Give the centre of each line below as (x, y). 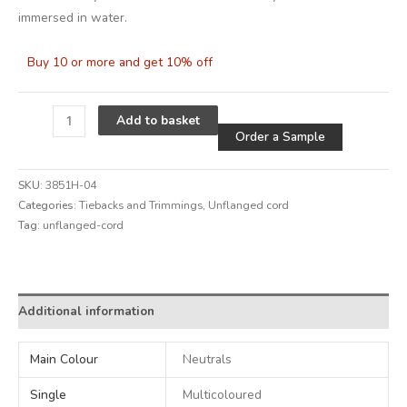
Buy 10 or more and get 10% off (120, 62)
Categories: (49, 205)
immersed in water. (73, 18)
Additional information (86, 312)
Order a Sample (281, 137)
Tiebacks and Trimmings (141, 205)
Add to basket (158, 120)
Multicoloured (223, 394)
